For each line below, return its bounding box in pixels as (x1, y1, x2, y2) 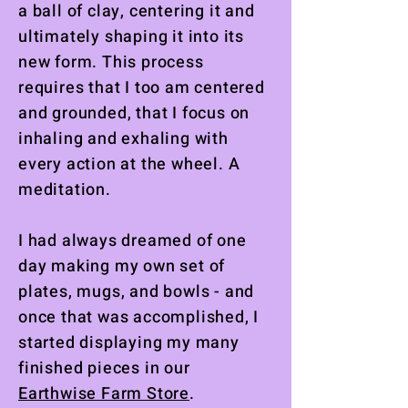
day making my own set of (18, 254, 226, 279)
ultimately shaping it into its (18, 25, 245, 49)
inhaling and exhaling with (18, 127, 229, 151)
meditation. (18, 178, 111, 202)
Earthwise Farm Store (18, 382, 190, 406)
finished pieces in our (18, 356, 190, 381)
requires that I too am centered (18, 76, 265, 100)
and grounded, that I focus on (18, 101, 250, 126)
